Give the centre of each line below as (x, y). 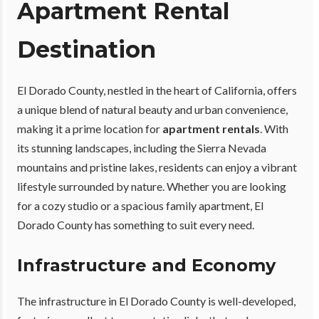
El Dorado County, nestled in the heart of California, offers (157, 90)
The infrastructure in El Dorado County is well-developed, (156, 301)
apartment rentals (211, 129)
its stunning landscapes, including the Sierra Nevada (142, 148)
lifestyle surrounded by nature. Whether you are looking (152, 187)
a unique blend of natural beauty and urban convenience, (152, 110)
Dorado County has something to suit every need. (136, 225)
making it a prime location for (90, 129)
